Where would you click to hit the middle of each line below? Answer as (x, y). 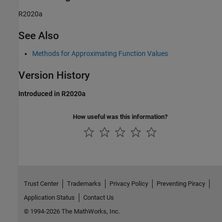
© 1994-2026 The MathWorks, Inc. (72, 212)
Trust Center (41, 184)
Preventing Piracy (181, 184)
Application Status (49, 198)
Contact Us (98, 198)
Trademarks (84, 184)
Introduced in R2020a (52, 93)
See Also (39, 36)
